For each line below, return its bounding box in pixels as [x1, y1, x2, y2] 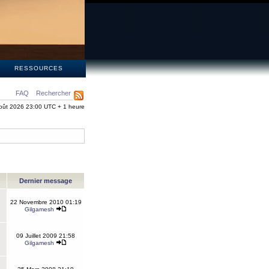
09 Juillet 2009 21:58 [16, 232, 75, 239]
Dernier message [17, 177, 74, 184]
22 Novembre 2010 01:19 [10, 199, 82, 205]
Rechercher [36, 89, 71, 97]
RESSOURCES [14, 65, 63, 71]
